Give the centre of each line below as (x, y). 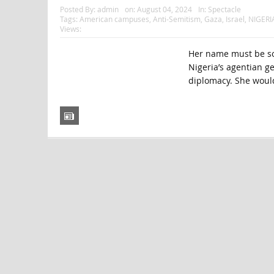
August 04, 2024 (164, 9)
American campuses (114, 19)
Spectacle (224, 9)
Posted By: (78, 9)
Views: (70, 29)
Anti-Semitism (176, 19)
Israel (235, 19)
